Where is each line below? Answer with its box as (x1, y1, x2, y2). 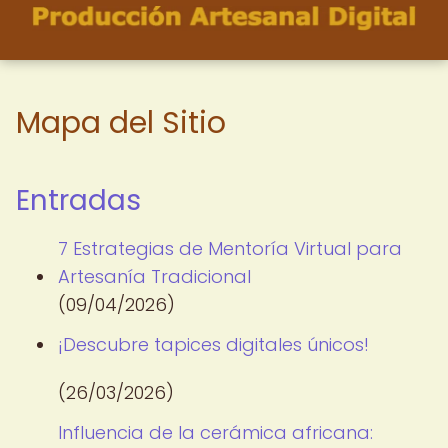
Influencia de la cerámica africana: (58, 420, 373, 445)
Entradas (16, 181, 141, 220)
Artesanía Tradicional (58, 264, 251, 289)
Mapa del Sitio (16, 102, 226, 144)
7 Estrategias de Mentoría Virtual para (58, 236, 402, 261)
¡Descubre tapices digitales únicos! (58, 332, 369, 357)
